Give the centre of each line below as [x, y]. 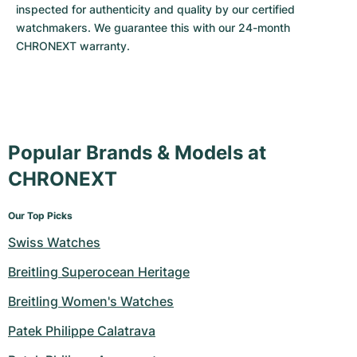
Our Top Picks [40, 216]
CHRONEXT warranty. [73, 46]
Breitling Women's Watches [91, 301]
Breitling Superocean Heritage [99, 272]
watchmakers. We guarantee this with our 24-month [153, 27]
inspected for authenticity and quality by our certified [155, 9]
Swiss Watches [54, 242]
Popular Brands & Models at [137, 153]
